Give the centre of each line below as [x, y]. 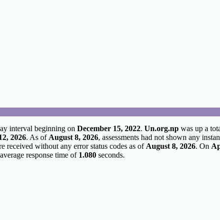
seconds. [110, 155]
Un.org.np [162, 128]
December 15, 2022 [109, 128]
